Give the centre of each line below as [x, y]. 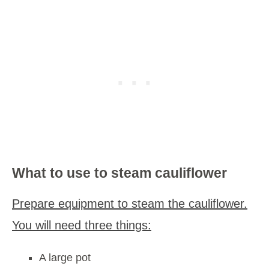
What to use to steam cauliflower [119, 173]
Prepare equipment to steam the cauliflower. [130, 203]
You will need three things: [82, 225]
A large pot [65, 257]
